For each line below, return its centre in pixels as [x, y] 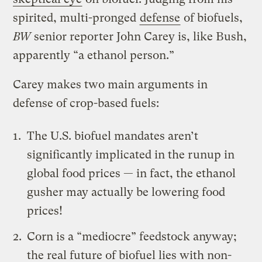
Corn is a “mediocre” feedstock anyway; [132, 236]
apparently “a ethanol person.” [94, 55]
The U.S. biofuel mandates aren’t [113, 136]
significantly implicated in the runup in [131, 154]
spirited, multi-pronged [76, 18]
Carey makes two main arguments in [111, 84]
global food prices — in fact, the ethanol [132, 173]
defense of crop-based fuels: [86, 103]
